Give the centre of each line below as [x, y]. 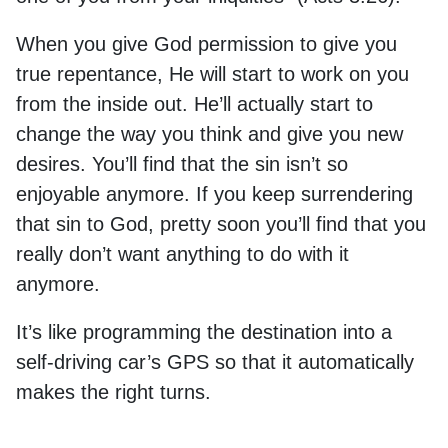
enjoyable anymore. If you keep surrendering [214, 194]
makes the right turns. [116, 392]
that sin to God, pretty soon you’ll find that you [221, 224]
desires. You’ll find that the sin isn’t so [182, 164]
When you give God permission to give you [206, 44]
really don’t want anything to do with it [182, 254]
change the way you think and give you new [209, 134]
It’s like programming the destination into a [204, 332]
